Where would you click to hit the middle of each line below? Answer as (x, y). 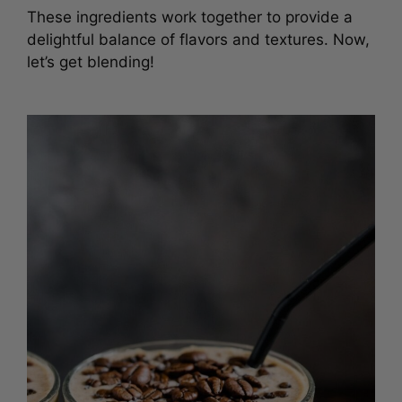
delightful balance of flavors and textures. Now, (198, 36)
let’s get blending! (91, 58)
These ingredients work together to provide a (190, 13)
